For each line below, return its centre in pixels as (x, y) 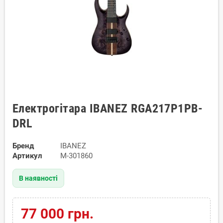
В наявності (38, 178)
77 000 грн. (57, 214)
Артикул (27, 156)
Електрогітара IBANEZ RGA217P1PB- (108, 108)
